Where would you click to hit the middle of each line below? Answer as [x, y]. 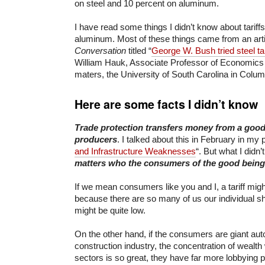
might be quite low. [110, 210]
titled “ [139, 50]
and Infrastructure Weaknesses [135, 151]
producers [96, 139]
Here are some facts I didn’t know [166, 104]
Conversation [100, 50]
